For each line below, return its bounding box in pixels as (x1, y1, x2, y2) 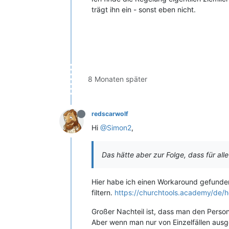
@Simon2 (100, 123, 131, 132)
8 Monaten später (88, 75, 147, 83)
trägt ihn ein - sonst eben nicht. (91, 5, 196, 14)
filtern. (91, 188, 114, 197)
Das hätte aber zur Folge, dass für (102, 150, 217, 159)
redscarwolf (91, 110, 128, 118)
